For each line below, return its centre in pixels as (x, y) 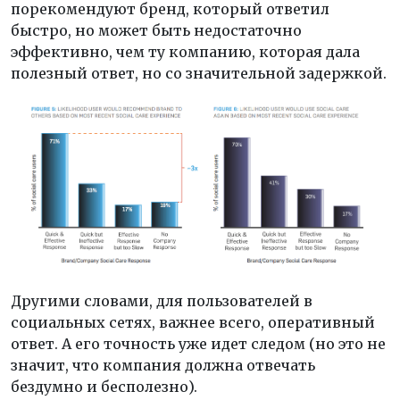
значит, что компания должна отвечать (163, 365)
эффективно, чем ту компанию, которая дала (185, 51)
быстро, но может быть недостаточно (156, 30)
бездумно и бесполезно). (104, 386)
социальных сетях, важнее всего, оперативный (193, 322)
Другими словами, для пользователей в (162, 300)
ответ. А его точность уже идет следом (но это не (198, 343)
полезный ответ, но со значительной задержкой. (199, 73)
